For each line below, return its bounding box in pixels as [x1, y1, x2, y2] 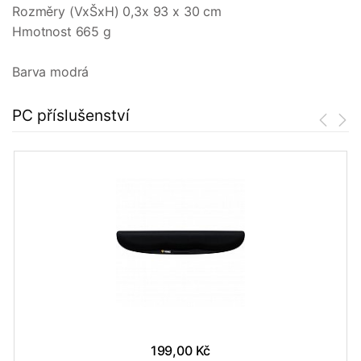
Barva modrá [12, 64, 89, 81]
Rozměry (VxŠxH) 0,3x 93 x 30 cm [12, 3, 222, 20]
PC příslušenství [12, 106, 130, 126]
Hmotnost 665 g [12, 23, 111, 40]
